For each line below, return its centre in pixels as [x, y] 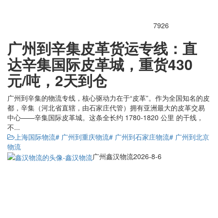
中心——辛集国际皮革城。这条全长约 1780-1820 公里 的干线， [105, 117]
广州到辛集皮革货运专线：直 [102, 48]
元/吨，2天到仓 [57, 80]
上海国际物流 [35, 136]
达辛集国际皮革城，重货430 [100, 64]
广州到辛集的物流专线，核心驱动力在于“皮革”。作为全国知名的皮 [109, 98]
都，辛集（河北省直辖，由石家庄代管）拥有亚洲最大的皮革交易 [106, 107]
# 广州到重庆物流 [82, 136]
